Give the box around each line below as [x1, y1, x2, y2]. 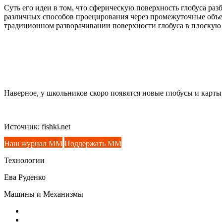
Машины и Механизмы [4, 189, 83, 198]
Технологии [4, 156, 45, 165]
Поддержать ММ [64, 139, 121, 148]
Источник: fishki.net [4, 122, 70, 131]
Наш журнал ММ [4, 139, 62, 148]
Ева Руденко [4, 172, 46, 181]
